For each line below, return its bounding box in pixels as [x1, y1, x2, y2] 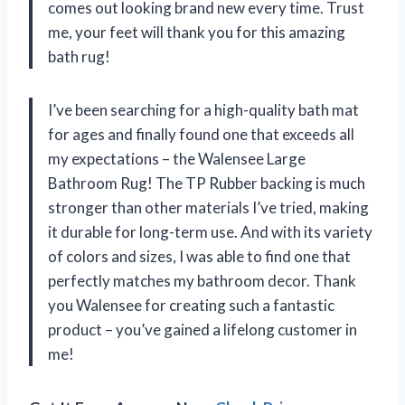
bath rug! [48, 47, 110, 67]
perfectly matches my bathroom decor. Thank [48, 271, 356, 291]
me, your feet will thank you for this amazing [48, 23, 345, 42]
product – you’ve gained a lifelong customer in [48, 320, 357, 340]
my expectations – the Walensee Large [48, 149, 306, 169]
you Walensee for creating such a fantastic [48, 296, 334, 316]
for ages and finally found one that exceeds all [48, 125, 354, 145]
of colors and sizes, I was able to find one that [48, 247, 351, 267]
